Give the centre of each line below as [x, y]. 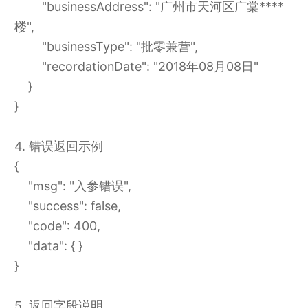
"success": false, [67, 206]
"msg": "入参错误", [73, 186]
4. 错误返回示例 [58, 146]
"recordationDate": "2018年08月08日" [136, 67]
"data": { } [48, 246]
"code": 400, [57, 226]
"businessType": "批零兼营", [106, 47]
